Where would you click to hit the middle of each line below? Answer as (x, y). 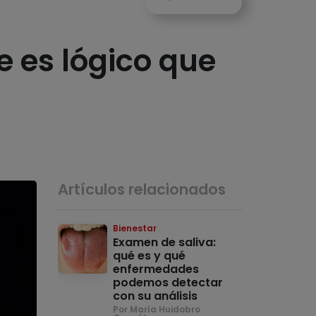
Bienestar (135, 229)
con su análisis (156, 296)
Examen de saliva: (165, 243)
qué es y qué (150, 256)
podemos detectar (168, 283)
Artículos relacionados (142, 190)
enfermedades (156, 269)
